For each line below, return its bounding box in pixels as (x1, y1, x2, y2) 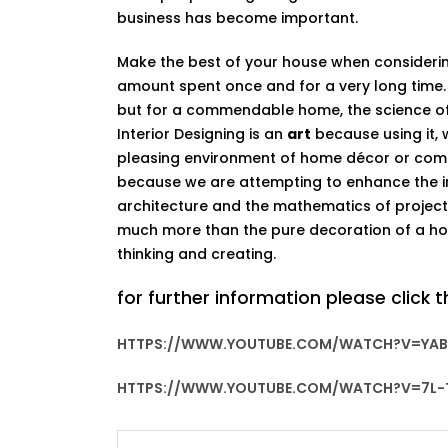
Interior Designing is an (117, 124, 287, 144)
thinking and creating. (117, 244, 276, 264)
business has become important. (117, 8, 358, 28)
